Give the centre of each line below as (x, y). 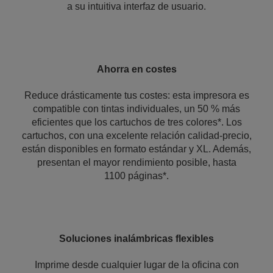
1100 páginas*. (136, 176)
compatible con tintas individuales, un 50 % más (136, 109)
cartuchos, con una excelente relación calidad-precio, (136, 136)
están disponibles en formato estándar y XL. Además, (136, 149)
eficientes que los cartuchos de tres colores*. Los (136, 122)
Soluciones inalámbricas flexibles (136, 239)
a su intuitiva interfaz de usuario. (136, 6)
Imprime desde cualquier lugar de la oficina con (136, 265)
